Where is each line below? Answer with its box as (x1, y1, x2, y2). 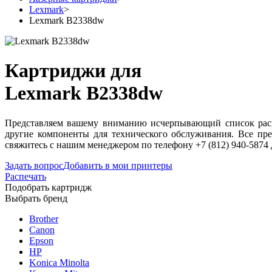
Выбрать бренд (5, 192, 67, 203)
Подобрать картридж (5, 182, 92, 192)
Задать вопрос (5, 160, 63, 171)
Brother (29, 213, 58, 224)
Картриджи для (5, 59, 141, 82)
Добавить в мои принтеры (63, 160, 172, 171)
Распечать (5, 171, 46, 182)
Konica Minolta (29, 257, 89, 268)
